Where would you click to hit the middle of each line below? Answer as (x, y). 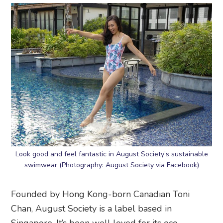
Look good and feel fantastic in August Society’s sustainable (111, 154)
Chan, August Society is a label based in (92, 209)
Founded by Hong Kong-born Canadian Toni (101, 194)
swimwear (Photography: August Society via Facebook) (111, 165)
